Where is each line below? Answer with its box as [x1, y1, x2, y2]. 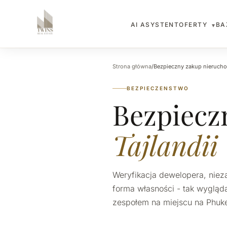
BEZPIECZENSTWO [127, 85, 189, 91]
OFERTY [179, 20, 210, 28]
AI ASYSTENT [130, 21, 179, 28]
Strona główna [112, 63, 152, 70]
